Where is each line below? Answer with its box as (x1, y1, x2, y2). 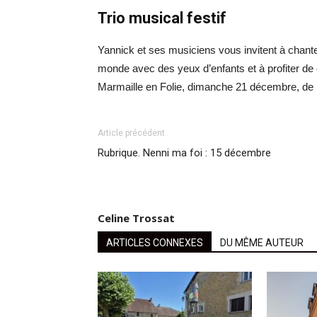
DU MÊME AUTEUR (220, 237, 304, 249)
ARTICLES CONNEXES (106, 237, 203, 249)
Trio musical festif (98, 9, 226, 28)
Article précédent (98, 128, 165, 139)
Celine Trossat (98, 211, 175, 226)
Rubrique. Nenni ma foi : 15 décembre (98, 146, 271, 160)
